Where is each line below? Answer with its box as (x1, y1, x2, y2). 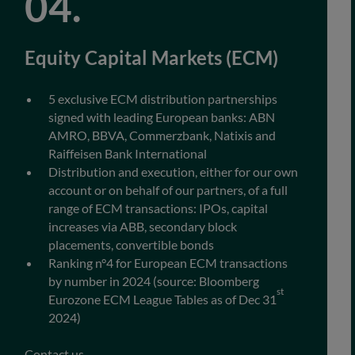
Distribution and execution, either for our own (48, 164, 298, 180)
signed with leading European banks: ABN (48, 109, 275, 125)
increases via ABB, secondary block (48, 219, 237, 235)
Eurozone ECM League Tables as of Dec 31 (48, 292, 277, 307)
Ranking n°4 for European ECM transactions (48, 255, 288, 271)
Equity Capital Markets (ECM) (24, 47, 278, 70)
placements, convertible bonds (48, 237, 214, 253)
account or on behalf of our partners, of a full (48, 182, 288, 198)
